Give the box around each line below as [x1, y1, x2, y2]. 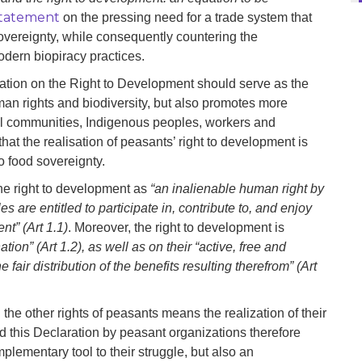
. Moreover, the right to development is [68, 221, 284, 235]
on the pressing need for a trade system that [60, 11, 312, 25]
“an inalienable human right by [150, 182, 324, 196]
